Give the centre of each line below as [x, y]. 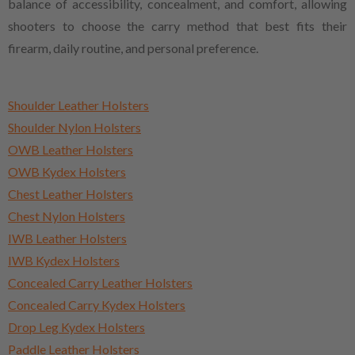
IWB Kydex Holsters [64, 260]
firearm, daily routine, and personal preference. [133, 48]
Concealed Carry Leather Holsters [100, 282]
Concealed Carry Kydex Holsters [97, 304]
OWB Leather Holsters [71, 149]
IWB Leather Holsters [67, 238]
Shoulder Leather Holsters [78, 105]
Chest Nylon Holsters [67, 216]
